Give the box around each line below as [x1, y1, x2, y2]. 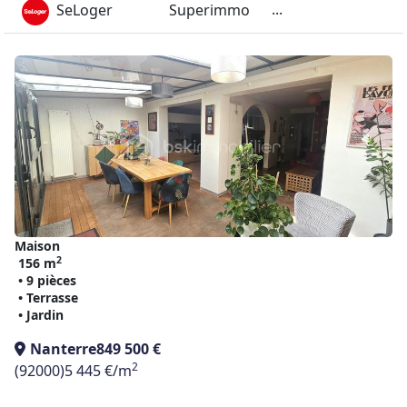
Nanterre [30, 339, 96, 359]
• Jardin [18, 306, 64, 323]
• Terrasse [18, 289, 78, 306]
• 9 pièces [18, 272, 76, 289]
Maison [15, 237, 60, 254]
